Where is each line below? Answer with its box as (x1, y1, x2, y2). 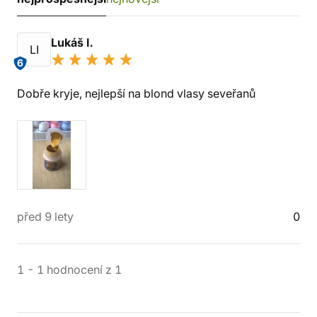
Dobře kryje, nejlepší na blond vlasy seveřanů (17, 86, 255, 100)
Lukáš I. (51, 35, 96, 50)
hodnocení (44, 263, 105, 277)
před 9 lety (17, 209, 74, 224)
